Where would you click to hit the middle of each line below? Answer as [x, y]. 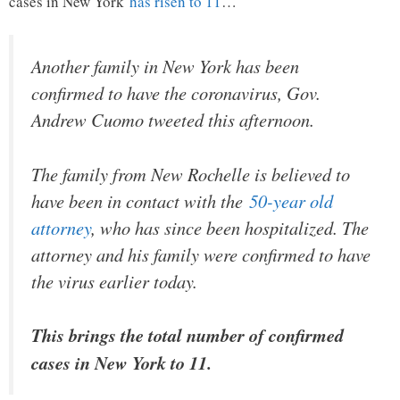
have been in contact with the [140, 200]
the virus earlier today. [114, 281]
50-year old [291, 200]
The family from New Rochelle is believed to [191, 174]
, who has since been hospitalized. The [230, 227]
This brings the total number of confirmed [187, 336]
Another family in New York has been [165, 67]
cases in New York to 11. [121, 363]
